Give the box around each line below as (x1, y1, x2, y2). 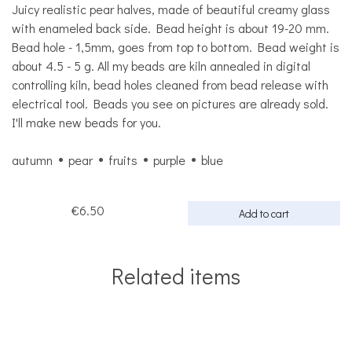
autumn (12, 152, 53, 169)
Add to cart (239, 206, 289, 222)
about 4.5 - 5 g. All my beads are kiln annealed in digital (12, 57, 310, 75)
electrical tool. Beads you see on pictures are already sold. (12, 95, 328, 112)
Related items (112, 262, 240, 291)
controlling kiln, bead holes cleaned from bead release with (12, 76, 328, 93)
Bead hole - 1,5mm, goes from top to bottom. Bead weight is (12, 38, 339, 56)
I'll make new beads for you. (12, 114, 161, 131)
